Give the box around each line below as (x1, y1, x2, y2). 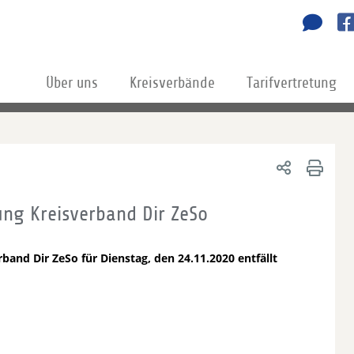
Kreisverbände (130, 75, 215, 91)
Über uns (46, 75, 98, 91)
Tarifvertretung (247, 75, 337, 91)
